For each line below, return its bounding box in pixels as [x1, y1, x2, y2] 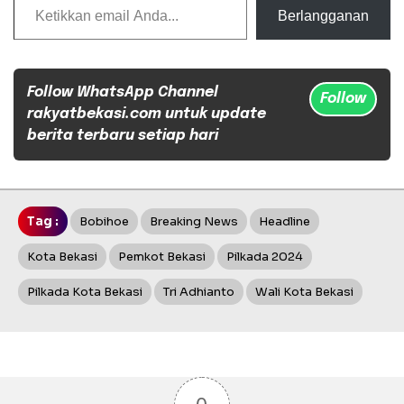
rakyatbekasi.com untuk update [27, 106, 266, 122]
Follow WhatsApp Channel [27, 84, 218, 100]
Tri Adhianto [163, 283, 234, 299]
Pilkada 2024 [226, 248, 303, 264]
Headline [259, 213, 310, 229]
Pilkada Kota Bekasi [27, 283, 142, 299]
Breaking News [150, 213, 238, 229]
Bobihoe [79, 213, 129, 229]
